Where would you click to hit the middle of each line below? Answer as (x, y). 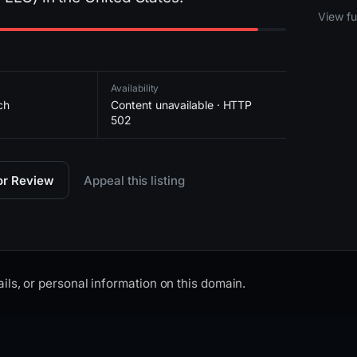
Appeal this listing (134, 180)
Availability (135, 88)
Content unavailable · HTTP (182, 105)
